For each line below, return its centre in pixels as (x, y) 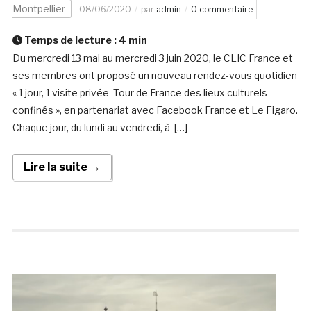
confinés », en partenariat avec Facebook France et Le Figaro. (155, 110)
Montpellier (39, 9)
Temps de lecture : (70, 40)
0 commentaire (221, 10)
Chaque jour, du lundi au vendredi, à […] (100, 128)
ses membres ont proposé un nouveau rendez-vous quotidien (154, 76)
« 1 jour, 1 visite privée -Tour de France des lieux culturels (140, 93)
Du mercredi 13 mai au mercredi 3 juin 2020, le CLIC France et (152, 58)
